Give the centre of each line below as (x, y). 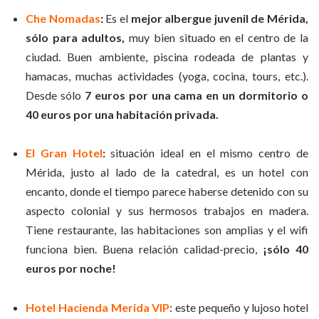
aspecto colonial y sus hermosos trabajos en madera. (167, 211)
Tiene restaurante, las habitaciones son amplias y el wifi (167, 230)
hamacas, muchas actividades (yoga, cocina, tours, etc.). (167, 75)
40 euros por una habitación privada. (122, 114)
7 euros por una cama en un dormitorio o (195, 95)
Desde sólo (53, 95)
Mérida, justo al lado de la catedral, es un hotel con (167, 172)
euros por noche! (71, 268)
